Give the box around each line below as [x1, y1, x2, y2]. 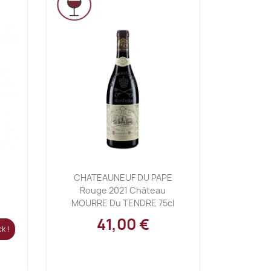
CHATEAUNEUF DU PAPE [73, 172, 172, 184]
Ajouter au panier [88, 162, 172, 176]
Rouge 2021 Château [80, 184, 166, 197]
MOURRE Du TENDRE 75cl [71, 197, 175, 209]
